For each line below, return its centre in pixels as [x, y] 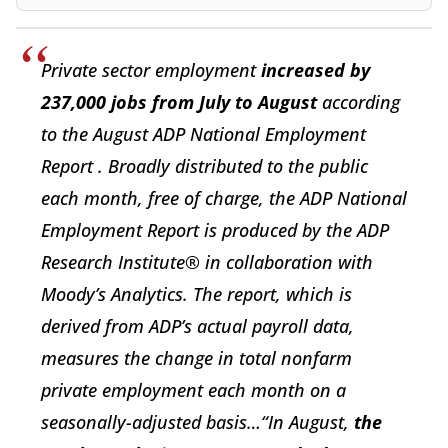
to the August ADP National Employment [203, 133]
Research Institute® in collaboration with [207, 261]
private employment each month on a [193, 389]
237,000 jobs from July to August [181, 101]
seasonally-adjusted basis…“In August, [197, 421]
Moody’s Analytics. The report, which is [196, 293]
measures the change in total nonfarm [196, 357]
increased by [315, 69]
